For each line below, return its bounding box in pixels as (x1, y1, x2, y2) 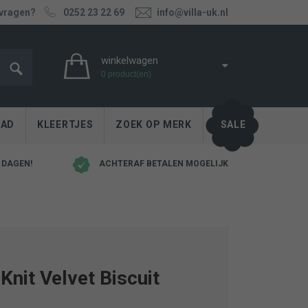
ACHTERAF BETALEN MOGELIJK (99, 159, 228, 168)
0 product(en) (100, 69, 151, 80)
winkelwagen (100, 54, 158, 67)
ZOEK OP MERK (115, 119, 192, 130)
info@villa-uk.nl (157, 7, 228, 18)
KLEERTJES (37, 119, 93, 130)
